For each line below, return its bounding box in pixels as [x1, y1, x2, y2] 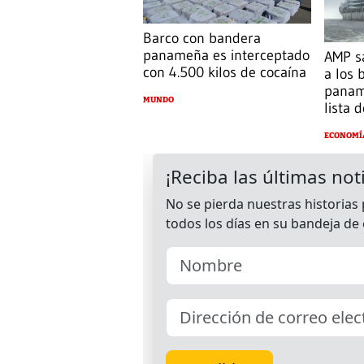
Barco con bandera [143, 29, 261, 48]
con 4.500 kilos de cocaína [143, 63, 306, 82]
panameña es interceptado [143, 46, 310, 65]
